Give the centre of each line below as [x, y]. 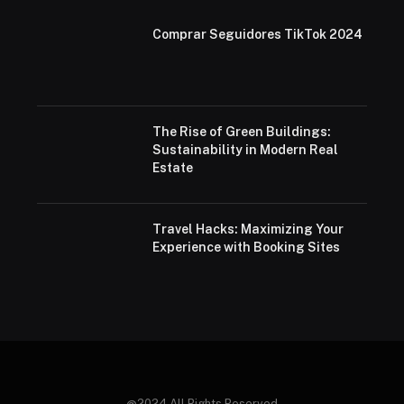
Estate [172, 168]
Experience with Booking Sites [246, 247]
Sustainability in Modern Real [245, 150]
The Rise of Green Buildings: [241, 132]
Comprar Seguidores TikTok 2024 [257, 34]
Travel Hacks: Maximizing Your [248, 229]
